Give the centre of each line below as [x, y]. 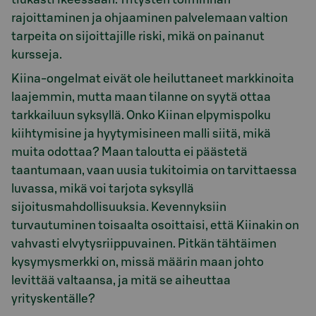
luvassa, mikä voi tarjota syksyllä [103, 189]
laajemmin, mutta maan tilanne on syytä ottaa [141, 97]
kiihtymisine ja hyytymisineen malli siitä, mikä [141, 134]
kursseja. [37, 54]
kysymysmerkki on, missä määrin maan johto [138, 262]
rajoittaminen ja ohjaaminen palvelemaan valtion [150, 18]
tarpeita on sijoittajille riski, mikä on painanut [138, 36]
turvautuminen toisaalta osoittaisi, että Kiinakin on [155, 226]
